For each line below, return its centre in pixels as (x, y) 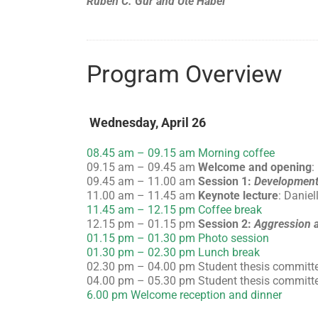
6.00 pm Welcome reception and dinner (184, 295)
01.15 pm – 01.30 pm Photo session (178, 238)
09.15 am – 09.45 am (142, 167)
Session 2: (226, 224)
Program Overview (185, 74)
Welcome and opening (255, 167)
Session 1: (226, 181)
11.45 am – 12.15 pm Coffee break (174, 209)
